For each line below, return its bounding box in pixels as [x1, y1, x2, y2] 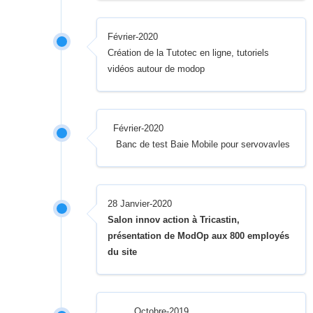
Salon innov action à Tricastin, [108, 214, 240, 225]
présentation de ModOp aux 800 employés [108, 231, 290, 241]
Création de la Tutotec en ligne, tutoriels [108, 48, 270, 58]
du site [108, 247, 138, 257]
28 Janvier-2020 [108, 198, 173, 209]
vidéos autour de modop [108, 64, 205, 74]
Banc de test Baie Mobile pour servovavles [112, 139, 290, 150]
